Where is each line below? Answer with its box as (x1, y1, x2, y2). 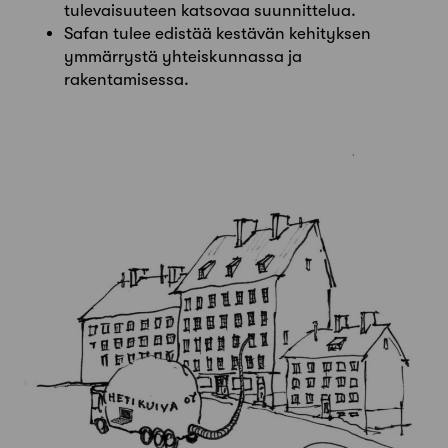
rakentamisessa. (64, 70, 189, 89)
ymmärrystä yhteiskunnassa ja (64, 47, 302, 66)
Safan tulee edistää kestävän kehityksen (64, 24, 371, 43)
